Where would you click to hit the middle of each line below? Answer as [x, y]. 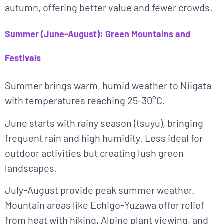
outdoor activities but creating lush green [94, 153]
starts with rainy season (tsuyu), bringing [115, 123]
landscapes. [31, 168]
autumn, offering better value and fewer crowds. [109, 7]
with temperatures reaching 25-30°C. [85, 101]
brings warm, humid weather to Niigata [127, 86]
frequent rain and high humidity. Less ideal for [104, 138]
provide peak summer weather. [127, 190]
